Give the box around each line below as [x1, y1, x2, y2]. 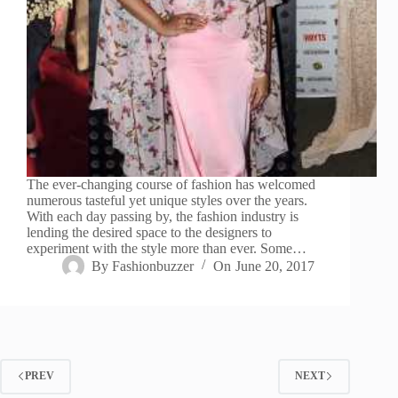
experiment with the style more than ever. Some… [27, 240, 306, 256]
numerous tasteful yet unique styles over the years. [27, 192, 307, 208]
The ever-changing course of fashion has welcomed [27, 176, 315, 192]
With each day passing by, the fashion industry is [27, 208, 298, 224]
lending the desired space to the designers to [27, 224, 272, 240]
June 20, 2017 [235, 258, 314, 274]
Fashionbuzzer [112, 258, 195, 274]
